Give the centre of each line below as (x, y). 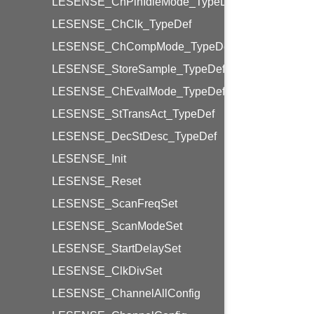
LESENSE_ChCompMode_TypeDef (142, 47)
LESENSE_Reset (96, 181)
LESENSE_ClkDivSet (107, 271)
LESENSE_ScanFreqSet (115, 204)
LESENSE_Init (89, 159)
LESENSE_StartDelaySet (116, 248)
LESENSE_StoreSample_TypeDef (138, 69)
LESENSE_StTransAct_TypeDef (133, 114)
